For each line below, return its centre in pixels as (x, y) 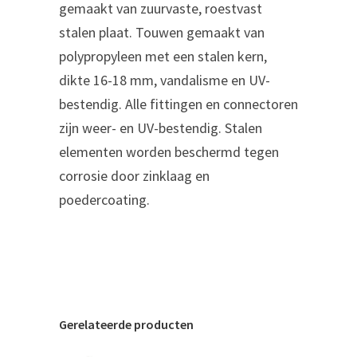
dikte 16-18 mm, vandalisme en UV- (165, 80)
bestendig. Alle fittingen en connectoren (178, 104)
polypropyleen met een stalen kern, (163, 56)
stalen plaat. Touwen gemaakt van (162, 32)
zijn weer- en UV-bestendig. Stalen (161, 127)
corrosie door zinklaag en (134, 175)
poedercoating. (104, 199)
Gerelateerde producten (126, 324)
